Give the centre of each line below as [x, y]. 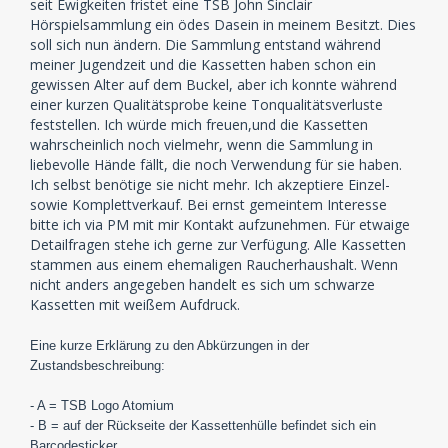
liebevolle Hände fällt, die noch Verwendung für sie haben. [216, 164]
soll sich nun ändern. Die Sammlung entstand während [205, 44]
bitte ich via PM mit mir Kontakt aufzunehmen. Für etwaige [220, 224]
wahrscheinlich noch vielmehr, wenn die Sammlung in [201, 144]
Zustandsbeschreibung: [97, 365]
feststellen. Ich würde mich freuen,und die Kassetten [199, 124]
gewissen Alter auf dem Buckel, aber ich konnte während [213, 84]
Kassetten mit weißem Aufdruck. [135, 304]
